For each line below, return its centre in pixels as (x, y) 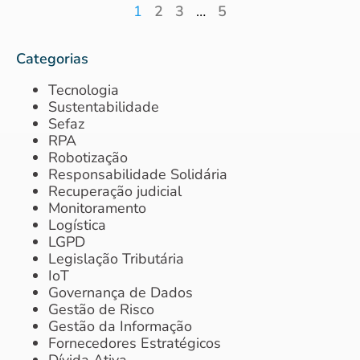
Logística (77, 225)
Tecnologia (84, 90)
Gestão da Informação (120, 326)
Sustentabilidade (104, 106)
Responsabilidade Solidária (138, 174)
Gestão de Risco (101, 309)
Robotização (88, 157)
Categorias (52, 58)
